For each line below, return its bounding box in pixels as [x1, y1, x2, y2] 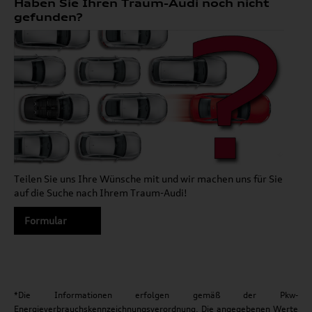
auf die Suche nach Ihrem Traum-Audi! [14, 187, 187, 199]
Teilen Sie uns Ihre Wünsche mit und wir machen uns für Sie [14, 173, 283, 185]
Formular [24, 214, 67, 227]
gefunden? [14, 10, 83, 24]
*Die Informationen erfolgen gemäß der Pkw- [14, 290, 298, 301]
